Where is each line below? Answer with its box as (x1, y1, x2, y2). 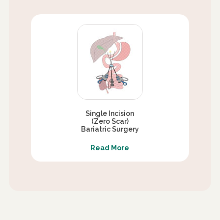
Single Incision (85, 109, 135, 117)
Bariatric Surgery (81, 125, 139, 133)
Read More (90, 143, 130, 152)
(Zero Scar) (91, 117, 129, 125)
